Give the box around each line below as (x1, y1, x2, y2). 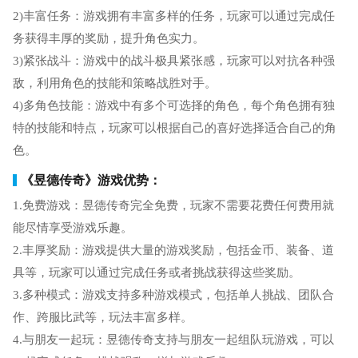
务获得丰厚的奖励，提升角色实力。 (12, 31, 205, 45)
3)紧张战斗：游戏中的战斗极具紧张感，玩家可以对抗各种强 (12, 54, 335, 67)
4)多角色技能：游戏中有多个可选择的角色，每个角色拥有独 (12, 98, 335, 112)
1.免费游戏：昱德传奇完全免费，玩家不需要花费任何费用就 (12, 198, 334, 212)
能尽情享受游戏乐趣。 (12, 221, 133, 234)
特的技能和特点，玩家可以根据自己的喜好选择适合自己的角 (12, 121, 336, 134)
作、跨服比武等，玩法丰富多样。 (12, 310, 193, 324)
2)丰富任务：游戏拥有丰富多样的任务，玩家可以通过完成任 (12, 9, 335, 22)
